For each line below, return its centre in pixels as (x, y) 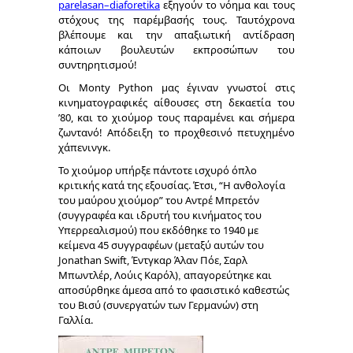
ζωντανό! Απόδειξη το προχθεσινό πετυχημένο (176, 132)
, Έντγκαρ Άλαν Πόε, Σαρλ (187, 260)
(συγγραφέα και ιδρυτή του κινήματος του (160, 215)
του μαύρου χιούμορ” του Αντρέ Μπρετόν (159, 200)
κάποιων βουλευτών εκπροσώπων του (176, 50)
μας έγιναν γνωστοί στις (224, 87)
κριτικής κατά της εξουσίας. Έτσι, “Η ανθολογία (172, 185)
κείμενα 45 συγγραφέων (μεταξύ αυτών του (161, 245)
